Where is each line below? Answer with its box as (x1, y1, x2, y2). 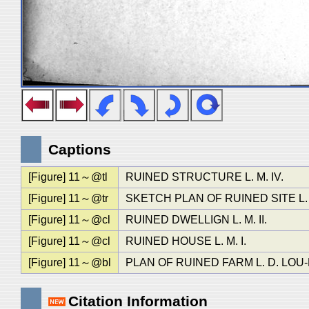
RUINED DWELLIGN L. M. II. (125, 214, 267, 226)
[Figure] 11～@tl (28, 171, 108, 183)
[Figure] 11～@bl (28, 257, 111, 268)
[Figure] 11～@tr (28, 192, 108, 204)
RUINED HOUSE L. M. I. (125, 235, 246, 247)
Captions (48, 141, 111, 157)
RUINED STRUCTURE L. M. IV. (125, 171, 283, 183)
